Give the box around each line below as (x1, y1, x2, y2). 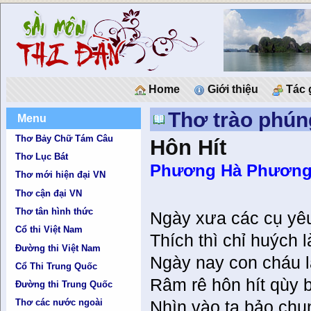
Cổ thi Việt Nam (15, 224, 83, 235)
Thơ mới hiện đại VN (15, 169, 106, 180)
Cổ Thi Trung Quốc (15, 260, 98, 271)
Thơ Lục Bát (15, 151, 69, 162)
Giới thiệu (205, 83, 258, 95)
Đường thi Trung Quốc (15, 279, 113, 290)
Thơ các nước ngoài (15, 297, 103, 308)
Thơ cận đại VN (15, 187, 83, 199)
